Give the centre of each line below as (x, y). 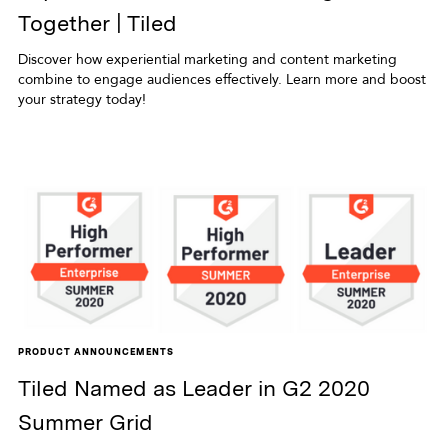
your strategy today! (81, 99)
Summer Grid (85, 421)
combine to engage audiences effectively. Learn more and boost (221, 79)
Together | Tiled (97, 22)
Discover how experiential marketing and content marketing (207, 59)
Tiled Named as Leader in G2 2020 (193, 387)
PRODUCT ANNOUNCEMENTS (95, 351)
